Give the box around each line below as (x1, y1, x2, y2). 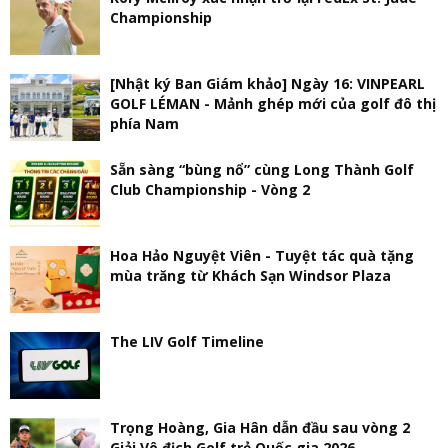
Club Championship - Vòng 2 (110, 179, 310, 199)
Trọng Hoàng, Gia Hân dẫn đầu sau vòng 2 (110, 417, 410, 437)
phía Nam (110, 113, 179, 133)
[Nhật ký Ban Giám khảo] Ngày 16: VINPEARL (110, 73, 425, 93)
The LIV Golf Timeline (110, 331, 264, 351)
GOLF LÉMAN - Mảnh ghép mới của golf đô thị (110, 93, 436, 113)
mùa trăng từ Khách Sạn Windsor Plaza (110, 265, 391, 285)
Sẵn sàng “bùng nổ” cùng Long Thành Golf (110, 159, 414, 179)
